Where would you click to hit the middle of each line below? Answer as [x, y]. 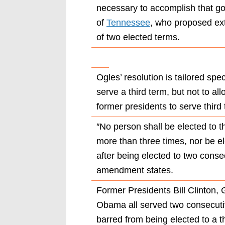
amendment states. [135, 170]
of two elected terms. [138, 37]
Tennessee [128, 22]
